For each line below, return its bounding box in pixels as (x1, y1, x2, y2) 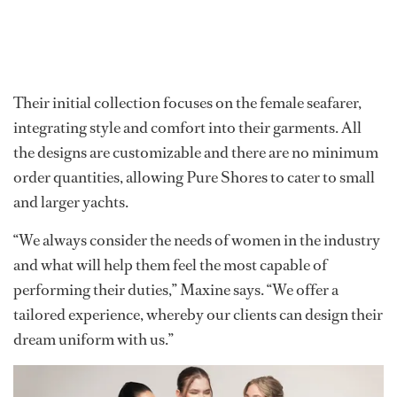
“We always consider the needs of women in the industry (13, 230, 380, 252)
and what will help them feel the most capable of (13, 254, 327, 276)
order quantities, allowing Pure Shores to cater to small (13, 167, 375, 189)
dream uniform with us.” (13, 329, 174, 351)
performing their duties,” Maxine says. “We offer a (13, 279, 339, 301)
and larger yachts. (13, 191, 128, 214)
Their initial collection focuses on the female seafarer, (13, 92, 362, 114)
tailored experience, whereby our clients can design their (13, 304, 383, 326)
